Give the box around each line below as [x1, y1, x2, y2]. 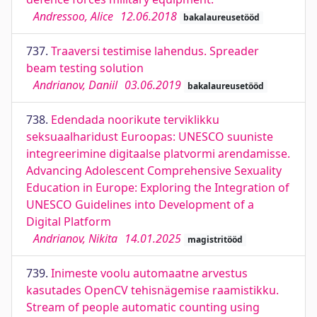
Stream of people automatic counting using [26, 299, 260, 315]
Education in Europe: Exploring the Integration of [26, 180, 289, 195]
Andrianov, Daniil [33, 77, 117, 93]
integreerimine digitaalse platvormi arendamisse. [26, 146, 290, 161]
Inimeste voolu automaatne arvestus [51, 265, 248, 281]
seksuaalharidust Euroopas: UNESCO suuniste [26, 129, 273, 144]
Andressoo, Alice [33, 8, 113, 24]
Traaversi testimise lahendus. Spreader [51, 43, 259, 59]
